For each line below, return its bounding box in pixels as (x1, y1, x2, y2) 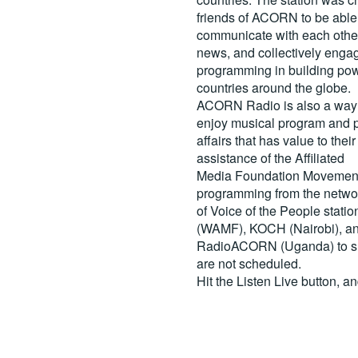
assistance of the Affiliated (196, 148, 344, 167)
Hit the (196, 271, 237, 290)
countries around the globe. (196, 78, 351, 97)
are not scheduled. (196, 253, 301, 272)
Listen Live (236, 271, 298, 290)
